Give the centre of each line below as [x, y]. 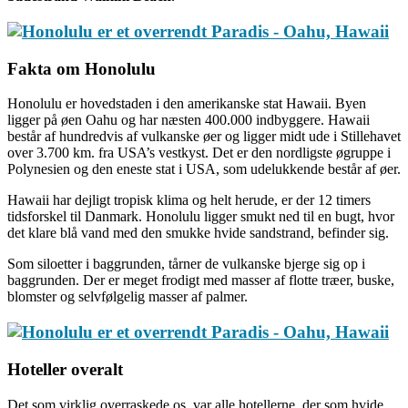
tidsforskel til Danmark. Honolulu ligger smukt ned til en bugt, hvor [201, 217]
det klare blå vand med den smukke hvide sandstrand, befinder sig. [198, 233]
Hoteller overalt [65, 369]
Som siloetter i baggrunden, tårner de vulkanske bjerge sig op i [186, 264]
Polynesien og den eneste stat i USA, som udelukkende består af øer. [204, 169]
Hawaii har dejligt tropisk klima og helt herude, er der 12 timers [189, 200]
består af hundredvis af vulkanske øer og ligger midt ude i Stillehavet [204, 137]
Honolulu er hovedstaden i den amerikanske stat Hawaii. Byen [187, 104]
